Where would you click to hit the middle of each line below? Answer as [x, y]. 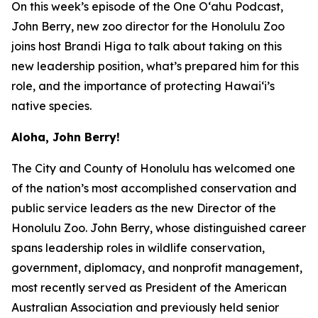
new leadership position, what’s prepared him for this [155, 66]
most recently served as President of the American [149, 287]
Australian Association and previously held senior [145, 307]
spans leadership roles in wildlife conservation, [138, 248]
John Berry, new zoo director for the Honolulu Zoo [148, 26]
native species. [51, 106]
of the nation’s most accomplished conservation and [154, 188]
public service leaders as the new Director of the [144, 208]
